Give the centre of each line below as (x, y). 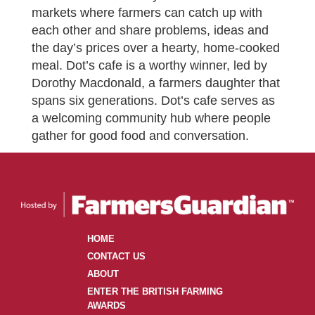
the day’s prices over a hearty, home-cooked (156, 48)
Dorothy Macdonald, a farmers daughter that (156, 83)
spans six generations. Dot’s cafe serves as (153, 101)
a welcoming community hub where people (151, 118)
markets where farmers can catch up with (147, 13)
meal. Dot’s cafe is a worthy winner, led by (149, 65)
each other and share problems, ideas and (150, 30)
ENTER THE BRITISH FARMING (155, 291)
